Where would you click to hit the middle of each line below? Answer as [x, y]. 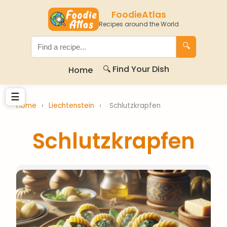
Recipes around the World [139, 24]
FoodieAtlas [139, 15]
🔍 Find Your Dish [136, 69]
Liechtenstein [72, 106]
